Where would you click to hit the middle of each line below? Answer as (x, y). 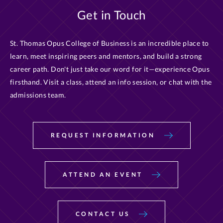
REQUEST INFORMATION (104, 135)
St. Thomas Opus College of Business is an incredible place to (110, 43)
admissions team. (38, 95)
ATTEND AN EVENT (104, 174)
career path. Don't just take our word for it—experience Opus (110, 69)
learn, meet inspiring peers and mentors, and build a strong (106, 56)
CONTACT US (104, 214)
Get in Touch (111, 15)
